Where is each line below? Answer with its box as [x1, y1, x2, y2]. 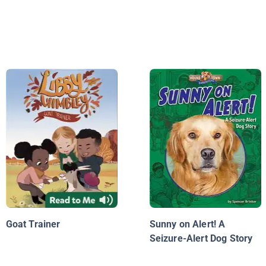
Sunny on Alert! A [149, 218, 226, 230]
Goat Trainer [5, 218, 61, 230]
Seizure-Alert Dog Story [149, 233, 253, 245]
